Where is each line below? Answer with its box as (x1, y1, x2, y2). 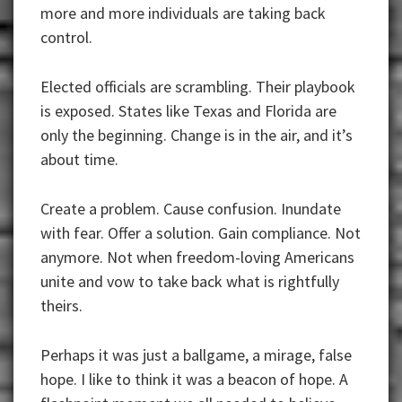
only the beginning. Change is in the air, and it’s (40, 125, 353, 146)
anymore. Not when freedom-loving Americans (40, 247, 354, 268)
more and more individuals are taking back (40, 3, 326, 24)
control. (40, 27, 92, 48)
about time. (40, 149, 118, 170)
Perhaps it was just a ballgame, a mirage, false (40, 345, 352, 366)
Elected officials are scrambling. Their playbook (40, 76, 355, 98)
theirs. (40, 295, 83, 317)
